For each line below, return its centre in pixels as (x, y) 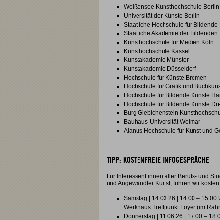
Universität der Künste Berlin (162, 16)
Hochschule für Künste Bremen (165, 78)
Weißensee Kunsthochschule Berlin (171, 7)
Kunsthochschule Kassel (157, 51)
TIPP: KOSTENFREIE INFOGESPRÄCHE (158, 160)
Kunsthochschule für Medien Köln (169, 42)
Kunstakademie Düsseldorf (160, 69)
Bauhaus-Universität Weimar (162, 122)
